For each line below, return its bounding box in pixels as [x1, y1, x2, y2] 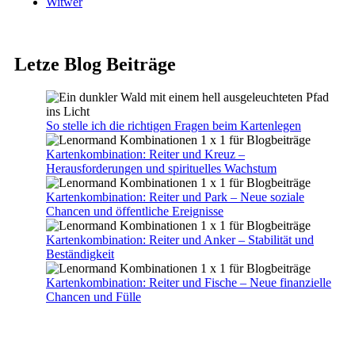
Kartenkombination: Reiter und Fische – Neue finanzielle [46, 276, 331, 290]
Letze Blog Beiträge [14, 53, 176, 74]
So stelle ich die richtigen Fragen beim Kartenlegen [46, 119, 301, 133]
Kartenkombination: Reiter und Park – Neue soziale [46, 190, 304, 204]
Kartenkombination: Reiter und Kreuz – [46, 147, 245, 162]
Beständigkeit [46, 247, 114, 261]
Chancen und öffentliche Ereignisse [46, 204, 223, 219]
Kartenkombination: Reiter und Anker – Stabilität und [46, 233, 314, 247]
